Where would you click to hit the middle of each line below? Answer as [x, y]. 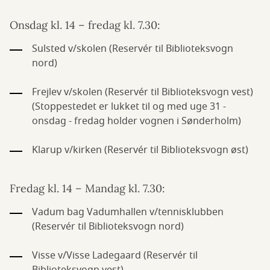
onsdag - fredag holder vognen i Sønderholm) [137, 121]
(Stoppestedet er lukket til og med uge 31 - [129, 107]
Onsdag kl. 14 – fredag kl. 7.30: [85, 25]
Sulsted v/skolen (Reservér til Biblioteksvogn [133, 49]
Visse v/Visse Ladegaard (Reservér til [115, 256]
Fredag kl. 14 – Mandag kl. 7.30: [87, 188]
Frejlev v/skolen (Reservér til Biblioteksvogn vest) [143, 92]
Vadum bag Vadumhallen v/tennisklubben [128, 212]
